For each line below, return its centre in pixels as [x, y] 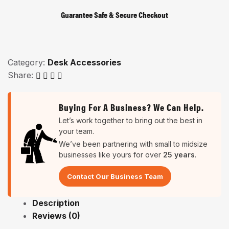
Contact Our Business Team [115, 176]
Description [56, 203]
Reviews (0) [56, 216]
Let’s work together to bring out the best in [130, 120]
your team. [76, 131]
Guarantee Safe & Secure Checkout [114, 15]
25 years [179, 155]
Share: [20, 75]
